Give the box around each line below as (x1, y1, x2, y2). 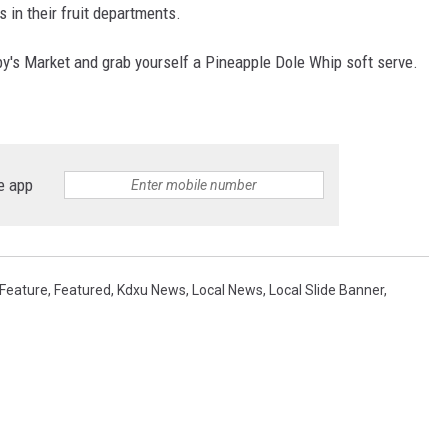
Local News (192, 281, 263, 298)
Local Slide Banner (269, 281, 384, 298)
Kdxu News (117, 281, 186, 298)
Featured (54, 281, 111, 298)
